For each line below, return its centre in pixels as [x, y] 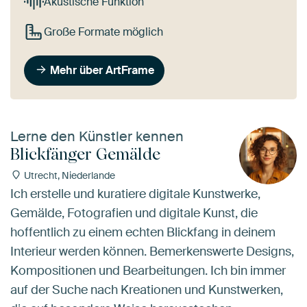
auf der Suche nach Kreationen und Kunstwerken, [147, 290]
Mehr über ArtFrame [102, 71]
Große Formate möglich [103, 32]
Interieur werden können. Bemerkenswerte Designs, [152, 252]
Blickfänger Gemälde [85, 153]
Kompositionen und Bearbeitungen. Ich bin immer [148, 271]
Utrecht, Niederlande [68, 175]
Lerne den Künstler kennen [97, 136]
